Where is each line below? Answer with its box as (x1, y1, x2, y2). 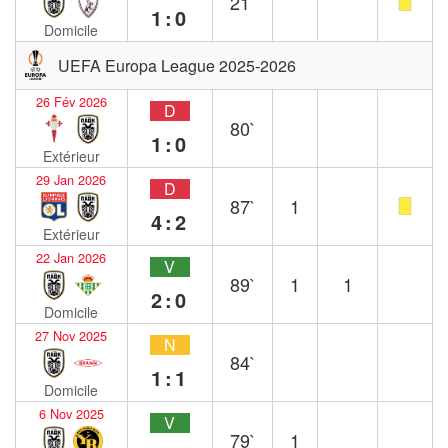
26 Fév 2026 (35, 91, 107, 111)
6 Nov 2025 (38, 403, 104, 423)
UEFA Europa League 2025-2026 (58, 53, 296, 77)
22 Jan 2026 (36, 247, 107, 267)
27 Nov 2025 (35, 325, 108, 345)
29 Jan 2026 (36, 169, 107, 189)
